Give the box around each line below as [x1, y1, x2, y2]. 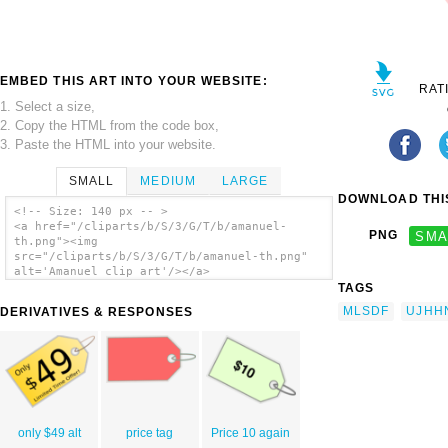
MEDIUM [140, 173, 196, 188]
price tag [126, 426, 174, 441]
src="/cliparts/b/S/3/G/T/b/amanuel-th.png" [13, 250, 308, 264]
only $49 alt [17, 426, 81, 441]
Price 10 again [211, 426, 291, 441]
